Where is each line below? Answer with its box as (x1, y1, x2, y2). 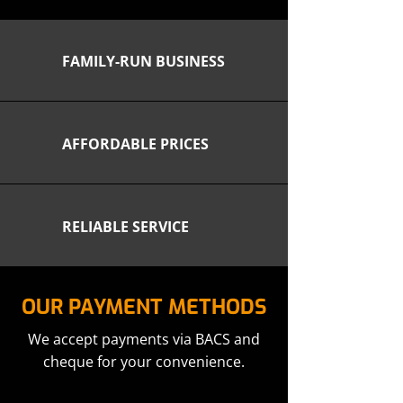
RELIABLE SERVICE (62, 217, 189, 237)
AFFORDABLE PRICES (62, 134, 209, 154)
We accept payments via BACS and (28, 329, 260, 349)
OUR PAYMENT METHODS (21, 293, 267, 321)
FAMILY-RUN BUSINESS (62, 51, 225, 71)
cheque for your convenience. (43, 352, 245, 372)
